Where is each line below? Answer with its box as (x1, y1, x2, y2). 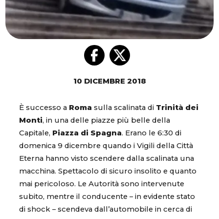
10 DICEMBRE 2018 (73, 77, 146, 86)
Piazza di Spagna (52, 129, 122, 138)
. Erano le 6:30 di (122, 129, 181, 138)
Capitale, (19, 129, 52, 138)
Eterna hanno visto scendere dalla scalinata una (19, 154, 194, 163)
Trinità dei (156, 103, 198, 112)
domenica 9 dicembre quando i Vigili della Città (19, 141, 193, 151)
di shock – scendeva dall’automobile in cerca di (19, 205, 192, 214)
